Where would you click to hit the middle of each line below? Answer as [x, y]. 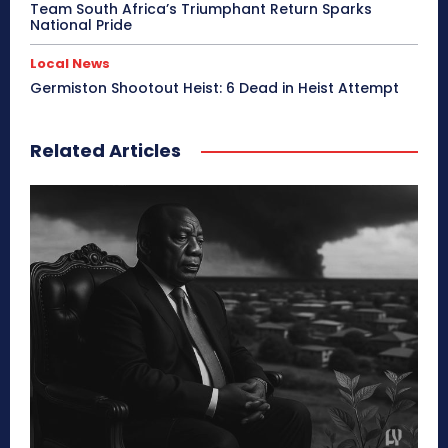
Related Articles [105, 150]
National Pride [81, 24]
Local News [70, 63]
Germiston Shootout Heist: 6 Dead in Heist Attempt [214, 87]
